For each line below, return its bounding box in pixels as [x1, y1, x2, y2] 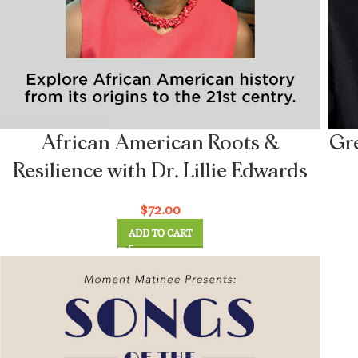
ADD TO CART [128, 227, 192, 239]
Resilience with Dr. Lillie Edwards [12, 160, 308, 181]
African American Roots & [40, 132, 280, 153]
